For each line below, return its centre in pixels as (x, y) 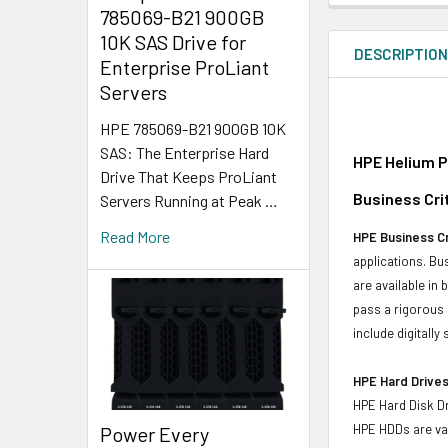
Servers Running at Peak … (189, 201)
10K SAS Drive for (173, 42)
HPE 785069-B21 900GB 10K (193, 129)
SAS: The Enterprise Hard (184, 153)
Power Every (154, 433)
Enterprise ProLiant (184, 67)
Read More (135, 237)
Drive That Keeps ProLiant (188, 177)
